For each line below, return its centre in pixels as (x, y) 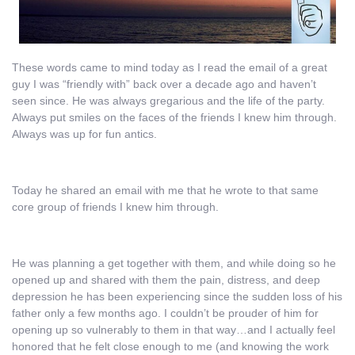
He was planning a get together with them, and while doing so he (174, 263)
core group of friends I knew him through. (115, 207)
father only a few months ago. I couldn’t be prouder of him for (165, 313)
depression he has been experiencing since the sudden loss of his (177, 296)
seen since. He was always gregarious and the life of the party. (168, 101)
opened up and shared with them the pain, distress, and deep (166, 279)
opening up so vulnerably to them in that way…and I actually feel (174, 329)
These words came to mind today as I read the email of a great (170, 68)
